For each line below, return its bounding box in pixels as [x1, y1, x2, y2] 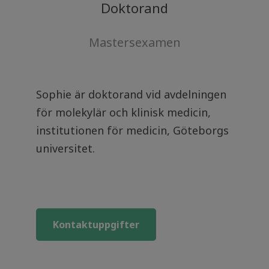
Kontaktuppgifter [53, 218, 139, 231]
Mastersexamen [88, 34, 181, 50]
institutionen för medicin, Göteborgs [36, 123, 229, 138]
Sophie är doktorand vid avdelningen [36, 87, 226, 101]
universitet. [36, 141, 95, 156]
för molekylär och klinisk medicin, [36, 105, 211, 119]
